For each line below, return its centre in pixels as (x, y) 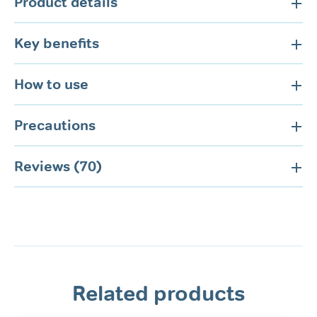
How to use (51, 84)
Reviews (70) (58, 166)
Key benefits (57, 43)
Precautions (55, 125)
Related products (158, 293)
